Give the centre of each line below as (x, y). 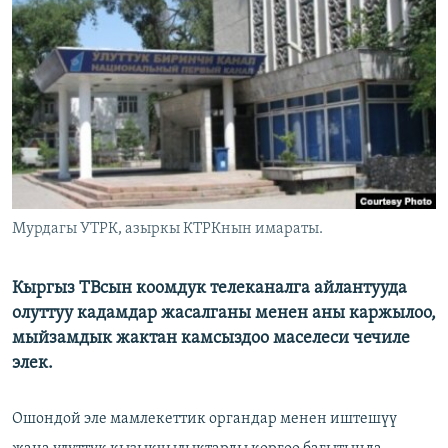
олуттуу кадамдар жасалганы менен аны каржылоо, (224, 314)
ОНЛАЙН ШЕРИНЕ (71, 16)
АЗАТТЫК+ (65, 54)
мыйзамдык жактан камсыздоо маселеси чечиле (211, 339)
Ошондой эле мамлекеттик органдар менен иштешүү (204, 419)
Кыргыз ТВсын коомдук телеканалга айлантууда (209, 289)
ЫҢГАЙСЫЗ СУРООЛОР (101, 90)
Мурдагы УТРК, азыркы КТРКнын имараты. (167, 229)
